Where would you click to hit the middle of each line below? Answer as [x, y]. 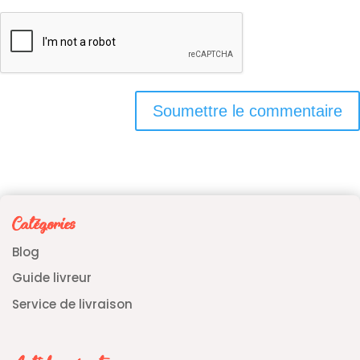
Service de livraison [72, 304]
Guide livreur [52, 278]
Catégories [43, 226]
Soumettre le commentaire [247, 110]
